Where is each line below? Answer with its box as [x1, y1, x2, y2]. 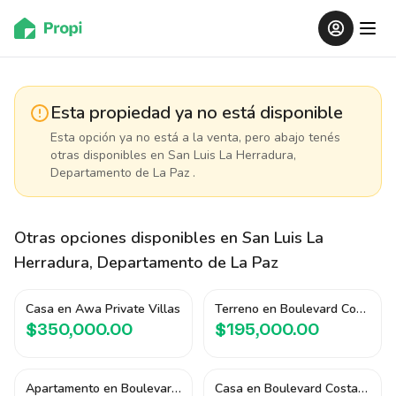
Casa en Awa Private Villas [26, 301, 180, 317]
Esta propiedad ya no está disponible [50, 101, 343, 125]
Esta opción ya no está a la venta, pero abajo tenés [50, 129, 340, 146]
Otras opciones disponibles [14, 227, 216, 248]
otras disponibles [50, 147, 147, 164]
